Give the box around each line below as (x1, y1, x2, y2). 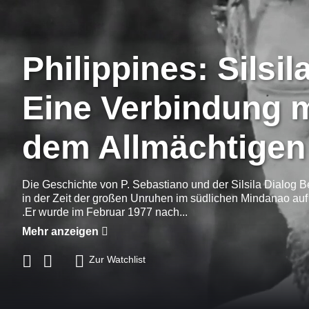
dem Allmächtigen (22, 129, 306, 166)
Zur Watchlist (89, 254, 146, 265)
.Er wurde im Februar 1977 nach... (22, 206, 188, 218)
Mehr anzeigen (22, 226, 101, 237)
